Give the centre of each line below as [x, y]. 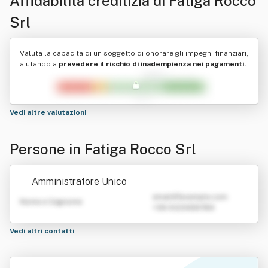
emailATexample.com [190, 197]
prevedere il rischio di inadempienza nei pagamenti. [152, 64]
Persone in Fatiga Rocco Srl [103, 149]
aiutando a [39, 64]
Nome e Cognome [51, 202]
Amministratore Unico [79, 182]
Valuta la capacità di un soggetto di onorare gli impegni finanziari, [134, 53]
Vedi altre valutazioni [49, 112]
